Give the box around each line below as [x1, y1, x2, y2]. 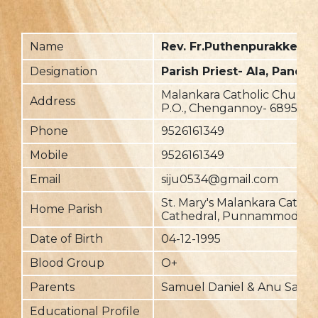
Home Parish [30, 202, 102, 216]
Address [30, 94, 75, 108]
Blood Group [30, 256, 104, 270]
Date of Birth [30, 232, 103, 246]
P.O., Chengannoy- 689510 [161, 102, 309, 115]
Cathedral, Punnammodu [161, 209, 307, 223]
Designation [30, 65, 97, 78]
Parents [30, 280, 75, 294]
